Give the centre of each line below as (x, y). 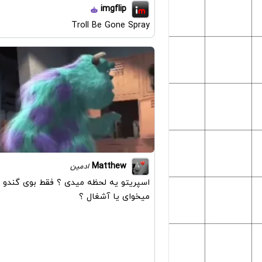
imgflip (113, 9)
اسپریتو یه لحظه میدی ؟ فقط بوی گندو (76, 182)
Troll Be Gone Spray (111, 25)
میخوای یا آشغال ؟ (114, 196)
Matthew (109, 166)
